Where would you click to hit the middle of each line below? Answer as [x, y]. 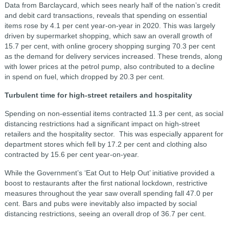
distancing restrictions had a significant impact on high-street [102, 124]
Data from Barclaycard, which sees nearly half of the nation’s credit [112, 5]
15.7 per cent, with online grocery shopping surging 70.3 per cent [110, 46]
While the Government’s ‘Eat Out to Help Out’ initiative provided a [109, 173]
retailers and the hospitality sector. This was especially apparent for [114, 134]
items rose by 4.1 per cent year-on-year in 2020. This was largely [110, 26]
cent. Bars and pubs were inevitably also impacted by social [100, 203]
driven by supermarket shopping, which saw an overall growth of [108, 36]
